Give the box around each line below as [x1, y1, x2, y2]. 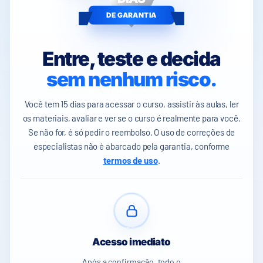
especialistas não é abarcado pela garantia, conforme [33, 141, 230, 152]
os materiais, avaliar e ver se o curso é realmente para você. [22, 113, 241, 124]
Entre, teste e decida [42, 47, 221, 71]
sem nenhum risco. [46, 68, 217, 92]
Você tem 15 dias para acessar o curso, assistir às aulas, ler [24, 99, 239, 110]
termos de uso [103, 155, 158, 166]
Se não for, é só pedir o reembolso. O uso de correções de [28, 127, 235, 138]
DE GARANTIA [106, 11, 157, 19]
